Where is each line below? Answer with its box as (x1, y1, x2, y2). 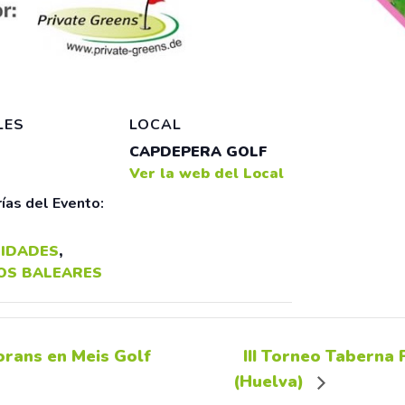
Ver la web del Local (129, 164, 284, 184)
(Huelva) (232, 371, 308, 393)
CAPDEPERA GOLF (129, 142, 268, 162)
